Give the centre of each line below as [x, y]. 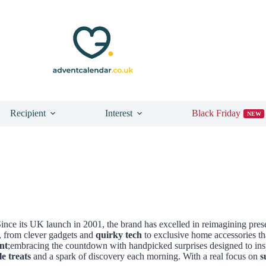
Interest [119, 113]
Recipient [28, 113]
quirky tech [119, 235]
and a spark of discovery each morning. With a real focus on [145, 256]
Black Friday [216, 113]
